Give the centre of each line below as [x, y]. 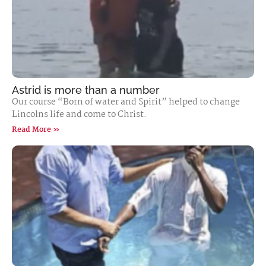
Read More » [36, 130]
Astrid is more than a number [86, 90]
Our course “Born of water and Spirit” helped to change [126, 102]
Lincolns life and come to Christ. [79, 115]
